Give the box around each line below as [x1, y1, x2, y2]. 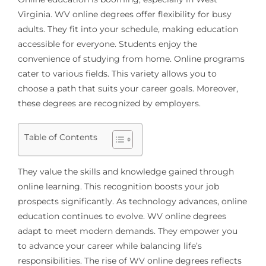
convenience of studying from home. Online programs [17, 53, 245, 64]
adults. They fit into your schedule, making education [17, 23, 238, 34]
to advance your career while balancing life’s [17, 240, 202, 251]
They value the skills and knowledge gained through [17, 166, 234, 177]
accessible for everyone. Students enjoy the [17, 38, 197, 49]
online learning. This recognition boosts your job [17, 180, 219, 192]
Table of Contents [24, 132, 97, 143]
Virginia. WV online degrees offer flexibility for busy [17, 8, 232, 20]
